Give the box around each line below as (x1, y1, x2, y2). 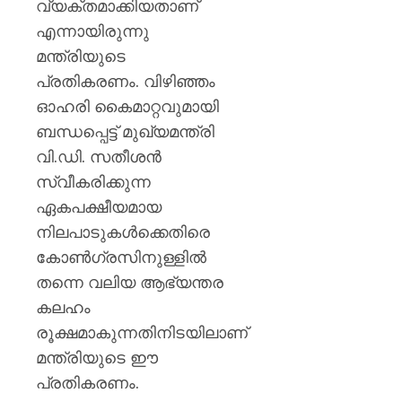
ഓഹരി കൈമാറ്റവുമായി (36, 95, 219, 118)
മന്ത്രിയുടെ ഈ (36, 346, 158, 369)
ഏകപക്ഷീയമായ (36, 196, 162, 218)
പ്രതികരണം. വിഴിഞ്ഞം (36, 70, 215, 92)
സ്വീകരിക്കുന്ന (36, 170, 151, 193)
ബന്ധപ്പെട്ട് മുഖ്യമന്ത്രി (36, 120, 214, 143)
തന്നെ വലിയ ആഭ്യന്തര (36, 271, 223, 293)
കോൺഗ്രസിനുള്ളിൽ (36, 246, 206, 268)
